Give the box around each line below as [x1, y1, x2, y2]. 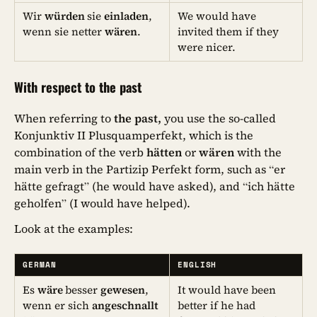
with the [237, 144, 282, 161]
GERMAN [23, 258, 57, 270]
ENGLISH [178, 258, 217, 270]
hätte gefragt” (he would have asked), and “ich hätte [14, 178, 295, 195]
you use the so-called [161, 110, 276, 127]
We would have [178, 8, 257, 23]
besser [65, 282, 101, 297]
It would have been [178, 282, 277, 297]
